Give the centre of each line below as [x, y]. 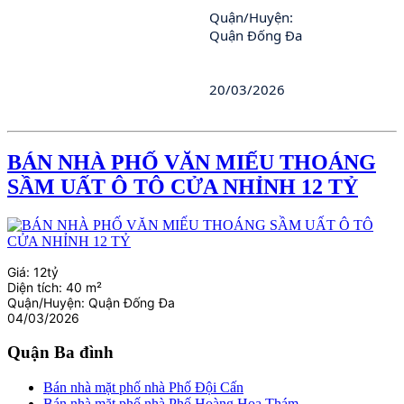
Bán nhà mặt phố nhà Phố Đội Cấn [143, 387]
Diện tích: [37, 288]
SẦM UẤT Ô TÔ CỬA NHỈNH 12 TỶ [183, 187]
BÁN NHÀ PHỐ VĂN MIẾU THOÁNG [192, 163]
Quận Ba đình [60, 353]
